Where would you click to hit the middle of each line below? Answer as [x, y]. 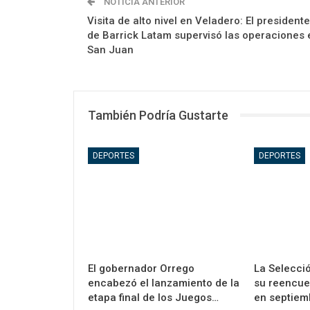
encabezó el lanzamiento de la [164, 283]
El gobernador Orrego [141, 269]
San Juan [110, 49]
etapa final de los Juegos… [153, 298]
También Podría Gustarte [158, 115]
